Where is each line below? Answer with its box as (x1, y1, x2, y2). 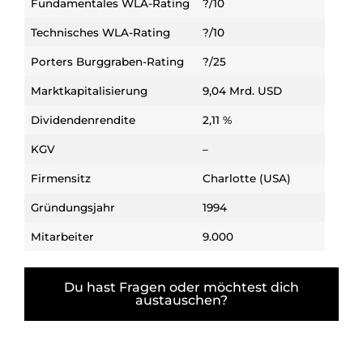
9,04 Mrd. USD (203, 83, 282, 97)
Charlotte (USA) (203, 171, 291, 185)
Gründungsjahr (31, 200, 115, 214)
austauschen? (135, 292, 228, 308)
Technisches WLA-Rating (31, 25, 170, 39)
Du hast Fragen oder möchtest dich (64, 279, 299, 295)
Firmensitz (31, 171, 91, 185)
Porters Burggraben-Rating (31, 54, 184, 68)
